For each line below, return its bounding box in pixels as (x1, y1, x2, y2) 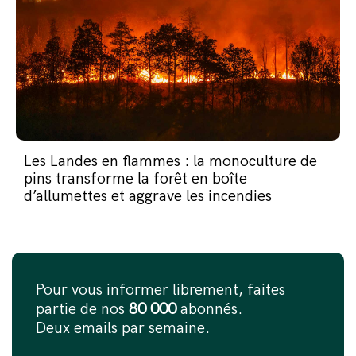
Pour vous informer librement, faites (36, 281, 285, 300)
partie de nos (36, 300, 129, 319)
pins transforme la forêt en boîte (24, 169, 247, 189)
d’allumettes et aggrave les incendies (24, 187, 272, 207)
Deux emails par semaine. (36, 319, 210, 339)
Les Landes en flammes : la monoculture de (24, 152, 317, 172)
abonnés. (176, 300, 242, 319)
